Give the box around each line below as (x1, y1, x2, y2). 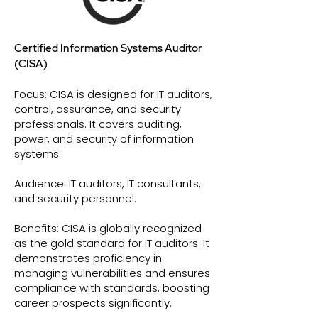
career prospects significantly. (14, 295, 172, 310)
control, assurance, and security (14, 102, 181, 116)
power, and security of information (14, 131, 194, 146)
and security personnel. (14, 191, 136, 206)
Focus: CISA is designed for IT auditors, (14, 87, 212, 102)
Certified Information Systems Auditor (14, 41, 202, 55)
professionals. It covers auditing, (14, 116, 182, 131)
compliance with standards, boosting (14, 280, 209, 295)
